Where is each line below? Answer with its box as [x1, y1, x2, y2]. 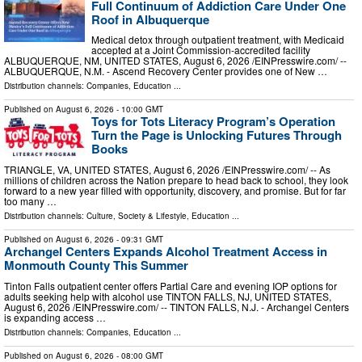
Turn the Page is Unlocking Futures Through [91, 126, 342, 145]
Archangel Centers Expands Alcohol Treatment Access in [4, 242, 327, 260]
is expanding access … [4, 309, 106, 324]
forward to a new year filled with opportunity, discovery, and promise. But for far [4, 183, 346, 197]
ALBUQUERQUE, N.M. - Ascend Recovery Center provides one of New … [4, 64, 327, 78]
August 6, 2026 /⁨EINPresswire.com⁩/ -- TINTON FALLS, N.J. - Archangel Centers [4, 299, 349, 314]
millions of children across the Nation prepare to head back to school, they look [4, 172, 348, 187]
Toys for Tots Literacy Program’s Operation [91, 112, 335, 131]
